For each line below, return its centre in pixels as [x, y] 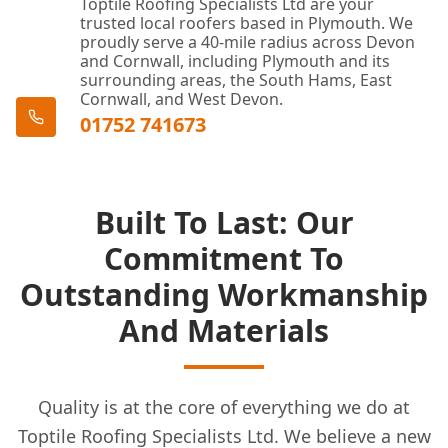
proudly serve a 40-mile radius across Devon [247, 42]
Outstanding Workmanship [224, 294]
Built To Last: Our [224, 222]
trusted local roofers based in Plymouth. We [246, 23]
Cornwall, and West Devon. [181, 99]
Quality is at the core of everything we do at [224, 407]
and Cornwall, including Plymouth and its [235, 61]
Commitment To [224, 258]
